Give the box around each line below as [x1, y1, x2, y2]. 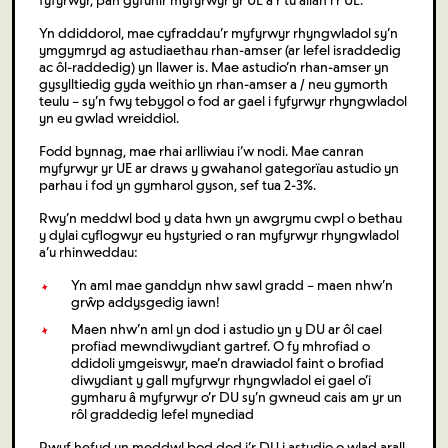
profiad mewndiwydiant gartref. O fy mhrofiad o [71, 337, 370, 355]
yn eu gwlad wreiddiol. [39, 110, 179, 128]
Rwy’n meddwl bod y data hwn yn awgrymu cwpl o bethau [39, 210, 402, 228]
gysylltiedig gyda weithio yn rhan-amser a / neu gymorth [39, 76, 388, 94]
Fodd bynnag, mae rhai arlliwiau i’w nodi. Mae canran [39, 143, 364, 161]
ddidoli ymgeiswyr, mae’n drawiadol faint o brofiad [71, 354, 384, 372]
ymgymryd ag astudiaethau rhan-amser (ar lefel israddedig [39, 42, 401, 60]
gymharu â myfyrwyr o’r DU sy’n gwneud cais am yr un [71, 388, 402, 406]
